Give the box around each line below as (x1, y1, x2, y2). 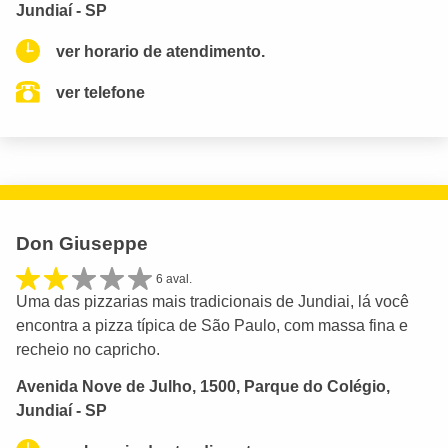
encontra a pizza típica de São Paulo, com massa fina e (16, 317, 408, 335)
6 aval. (156, 271, 192, 286)
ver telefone (56, 83, 145, 101)
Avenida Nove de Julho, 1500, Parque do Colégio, (16, 377, 390, 395)
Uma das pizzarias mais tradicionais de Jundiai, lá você (16, 293, 409, 311)
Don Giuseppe (16, 232, 148, 254)
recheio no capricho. (16, 341, 160, 359)
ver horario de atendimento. (56, 42, 265, 60)
